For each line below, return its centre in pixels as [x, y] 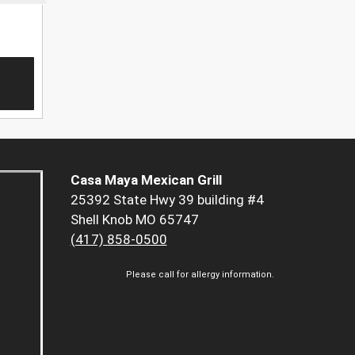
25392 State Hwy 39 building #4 [167, 199]
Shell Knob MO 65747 [134, 219]
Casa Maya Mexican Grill [146, 179]
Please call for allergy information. [200, 274]
